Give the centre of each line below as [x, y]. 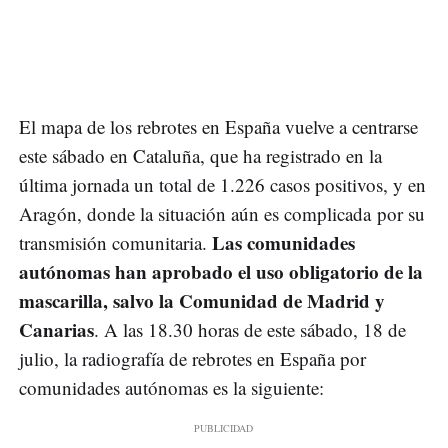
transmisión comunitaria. [115, 243]
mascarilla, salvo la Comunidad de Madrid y [202, 301]
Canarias [56, 330]
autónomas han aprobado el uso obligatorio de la [221, 272]
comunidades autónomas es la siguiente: [171, 388]
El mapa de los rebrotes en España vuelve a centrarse [218, 127]
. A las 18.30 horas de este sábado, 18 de [250, 330]
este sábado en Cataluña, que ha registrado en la [200, 156]
